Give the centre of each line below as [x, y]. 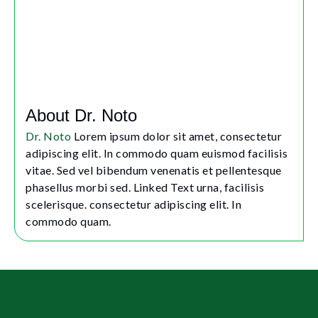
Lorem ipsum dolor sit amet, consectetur [176, 136]
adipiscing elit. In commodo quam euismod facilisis [157, 153]
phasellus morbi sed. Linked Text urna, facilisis [145, 187]
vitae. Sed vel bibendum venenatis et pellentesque [154, 170]
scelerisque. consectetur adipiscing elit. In [133, 204]
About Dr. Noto [81, 115]
